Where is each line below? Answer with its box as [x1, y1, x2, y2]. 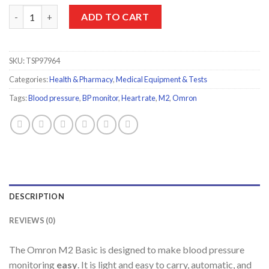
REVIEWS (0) [9, 216, 55, 226]
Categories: [9, 74, 49, 85]
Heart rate [121, 93, 156, 103]
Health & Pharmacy [49, 74, 113, 85]
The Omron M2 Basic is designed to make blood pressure [9, 244, 244, 256]
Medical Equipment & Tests [116, 74, 207, 85]
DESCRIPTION [9, 192, 64, 202]
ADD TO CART [81, 11, 150, 23]
